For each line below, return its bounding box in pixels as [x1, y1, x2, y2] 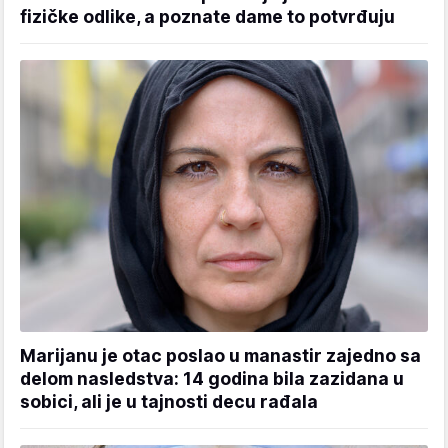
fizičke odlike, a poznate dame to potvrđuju [20, 5, 395, 27]
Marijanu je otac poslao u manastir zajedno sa [20, 344, 421, 366]
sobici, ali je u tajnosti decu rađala [20, 390, 318, 412]
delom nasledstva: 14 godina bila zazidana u [20, 367, 404, 389]
